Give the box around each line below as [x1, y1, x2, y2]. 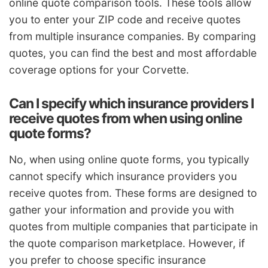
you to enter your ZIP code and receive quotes [9, 13, 240, 26]
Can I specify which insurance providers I [9, 95, 254, 112]
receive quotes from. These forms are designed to [9, 187, 257, 200]
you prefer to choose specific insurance [9, 254, 206, 267]
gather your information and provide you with [9, 203, 234, 217]
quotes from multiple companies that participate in [9, 220, 258, 233]
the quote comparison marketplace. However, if [9, 237, 245, 250]
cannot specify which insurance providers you [9, 170, 237, 183]
